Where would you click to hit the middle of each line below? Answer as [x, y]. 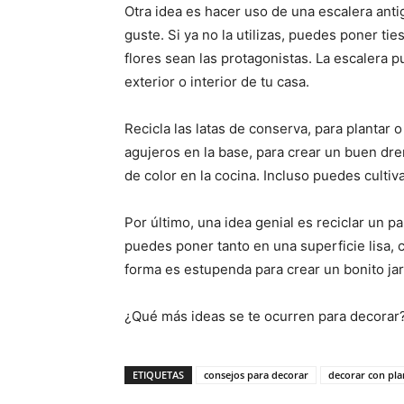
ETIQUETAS [158, 375]
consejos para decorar [256, 375]
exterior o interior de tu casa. [217, 82]
